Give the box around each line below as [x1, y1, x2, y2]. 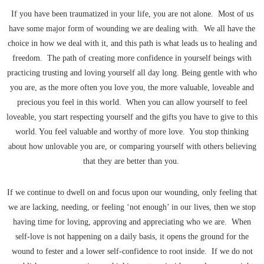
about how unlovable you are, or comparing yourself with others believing [8, 142, 256, 151]
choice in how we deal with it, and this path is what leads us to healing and [7, 39, 257, 48]
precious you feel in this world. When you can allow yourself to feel [16, 98, 247, 107]
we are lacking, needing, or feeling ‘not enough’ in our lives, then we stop [8, 203, 256, 212]
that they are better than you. [82, 157, 181, 166]
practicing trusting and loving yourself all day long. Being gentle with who [7, 68, 257, 78]
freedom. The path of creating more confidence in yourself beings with [12, 54, 252, 63]
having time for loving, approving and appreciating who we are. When [13, 217, 251, 227]
